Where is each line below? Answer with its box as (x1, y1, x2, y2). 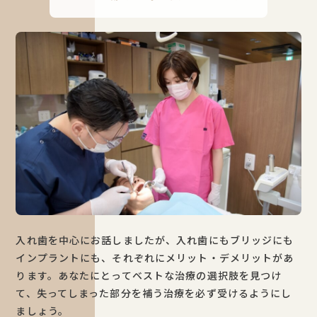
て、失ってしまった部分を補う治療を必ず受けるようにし (16, 286, 292, 301)
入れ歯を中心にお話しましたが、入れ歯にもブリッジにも (16, 233, 294, 248)
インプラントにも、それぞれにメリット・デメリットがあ (16, 250, 294, 265)
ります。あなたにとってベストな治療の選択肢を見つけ (16, 268, 282, 283)
